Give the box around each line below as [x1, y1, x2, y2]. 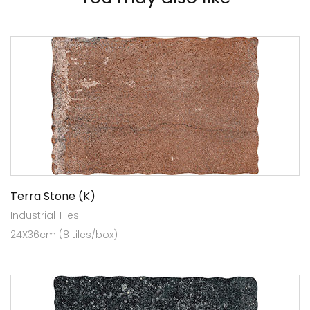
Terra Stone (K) [10, 188, 95, 204]
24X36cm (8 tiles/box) [10, 227, 118, 241]
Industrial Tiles [10, 208, 79, 222]
